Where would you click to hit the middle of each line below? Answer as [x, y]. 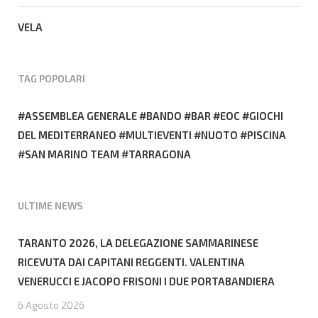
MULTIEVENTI [159, 135]
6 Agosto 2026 [51, 305]
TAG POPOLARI [51, 78]
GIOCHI [266, 115]
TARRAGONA [160, 154]
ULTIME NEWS [50, 205]
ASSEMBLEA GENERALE [81, 115]
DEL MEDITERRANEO [67, 135]
